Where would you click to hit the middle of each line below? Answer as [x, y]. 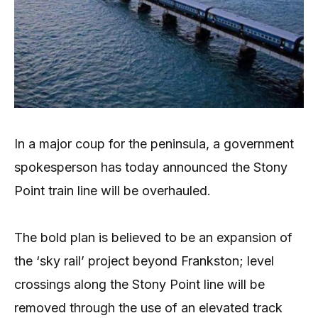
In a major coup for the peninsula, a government [154, 143]
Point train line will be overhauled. [113, 190]
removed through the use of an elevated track [148, 308]
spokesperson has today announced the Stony [151, 167]
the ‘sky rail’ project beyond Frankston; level [144, 261]
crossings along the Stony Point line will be [139, 285]
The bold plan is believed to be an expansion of [153, 238]
